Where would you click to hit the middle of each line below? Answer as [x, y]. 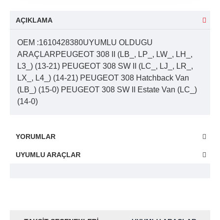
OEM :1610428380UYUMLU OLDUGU [85, 42]
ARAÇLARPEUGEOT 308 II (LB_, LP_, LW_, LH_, [105, 54]
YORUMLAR [36, 137]
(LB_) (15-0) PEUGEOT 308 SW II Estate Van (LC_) [107, 90]
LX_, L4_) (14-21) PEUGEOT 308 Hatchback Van [103, 78]
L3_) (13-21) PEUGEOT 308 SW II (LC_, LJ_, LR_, [105, 66]
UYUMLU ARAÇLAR [48, 155]
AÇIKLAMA [34, 20]
